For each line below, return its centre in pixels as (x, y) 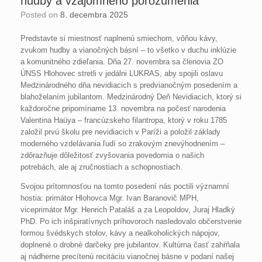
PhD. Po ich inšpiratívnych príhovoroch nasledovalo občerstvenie (131, 222)
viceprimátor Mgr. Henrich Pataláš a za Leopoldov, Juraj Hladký (128, 210)
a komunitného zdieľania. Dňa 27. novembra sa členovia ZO (122, 62)
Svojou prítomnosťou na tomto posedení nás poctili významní (125, 187)
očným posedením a (203, 85)
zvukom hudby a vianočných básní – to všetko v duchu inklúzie (128, 50)
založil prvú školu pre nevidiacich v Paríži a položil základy (120, 132)
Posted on (43, 15)
